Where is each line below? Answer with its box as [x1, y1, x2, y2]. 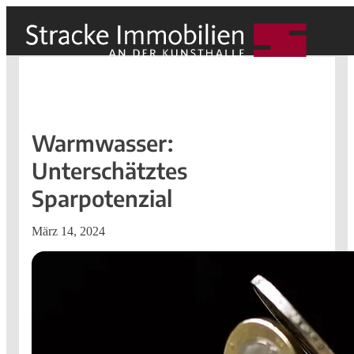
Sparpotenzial [32, 183, 172, 212]
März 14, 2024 [32, 224, 105, 238]
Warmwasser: [32, 128, 173, 156]
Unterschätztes [32, 156, 187, 184]
